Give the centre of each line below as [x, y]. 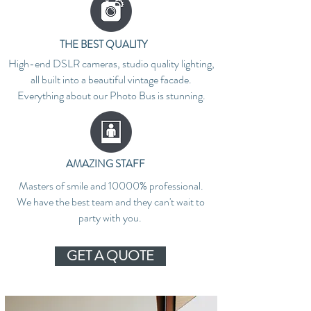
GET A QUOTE [110, 256]
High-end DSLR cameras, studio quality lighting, [111, 64]
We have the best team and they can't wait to [111, 202]
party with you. [111, 218]
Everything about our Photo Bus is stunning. [111, 95]
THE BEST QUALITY [103, 44]
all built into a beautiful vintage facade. [111, 79]
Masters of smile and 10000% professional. [111, 186]
